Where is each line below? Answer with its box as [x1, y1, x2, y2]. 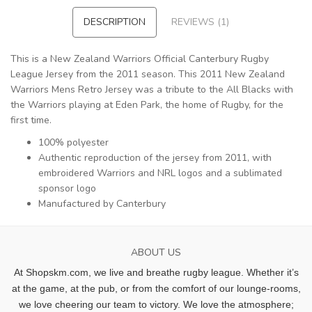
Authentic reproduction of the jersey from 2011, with [38, 151, 272, 165]
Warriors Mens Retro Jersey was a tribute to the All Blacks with [10, 83, 293, 97]
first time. [10, 114, 52, 127]
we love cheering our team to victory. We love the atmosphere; [18, 299, 294, 311]
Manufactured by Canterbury [38, 197, 166, 211]
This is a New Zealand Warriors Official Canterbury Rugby [10, 52, 269, 66]
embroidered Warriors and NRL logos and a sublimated [38, 166, 282, 180]
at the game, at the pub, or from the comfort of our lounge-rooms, [11, 283, 301, 295]
